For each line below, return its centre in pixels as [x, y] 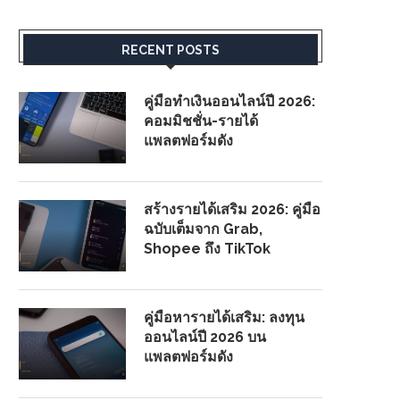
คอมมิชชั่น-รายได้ [201, 121]
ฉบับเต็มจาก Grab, [203, 229]
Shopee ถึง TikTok [207, 248]
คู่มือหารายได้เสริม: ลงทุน [224, 317]
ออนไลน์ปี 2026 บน [205, 337]
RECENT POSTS [171, 50]
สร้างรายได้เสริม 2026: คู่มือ [232, 209]
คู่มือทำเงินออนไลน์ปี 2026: [229, 101]
